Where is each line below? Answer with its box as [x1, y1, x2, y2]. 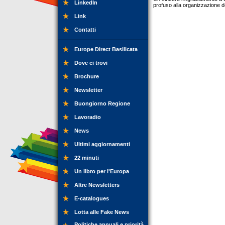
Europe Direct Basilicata [74, 46, 138, 52]
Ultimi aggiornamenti [74, 141, 130, 147]
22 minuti [74, 155, 99, 161]
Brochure [74, 73, 99, 79]
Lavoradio [74, 114, 101, 120]
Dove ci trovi [74, 60, 107, 66]
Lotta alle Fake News [74, 209, 129, 215]
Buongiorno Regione [74, 100, 130, 106]
